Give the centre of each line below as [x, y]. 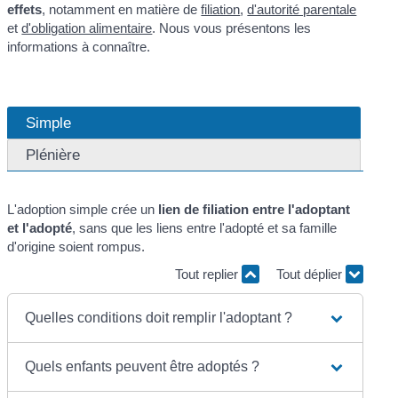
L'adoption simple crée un [83, 209]
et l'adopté [40, 227]
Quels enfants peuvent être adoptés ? [143, 366]
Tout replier [208, 275]
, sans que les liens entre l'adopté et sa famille [205, 227]
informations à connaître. [79, 47]
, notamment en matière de [122, 10]
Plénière [53, 154]
